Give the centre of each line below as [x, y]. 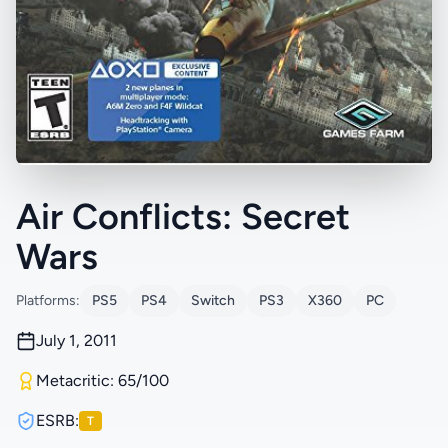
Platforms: [48, 300]
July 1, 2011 [76, 340]
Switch [213, 300]
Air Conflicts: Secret [183, 216]
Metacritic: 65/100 [102, 380]
